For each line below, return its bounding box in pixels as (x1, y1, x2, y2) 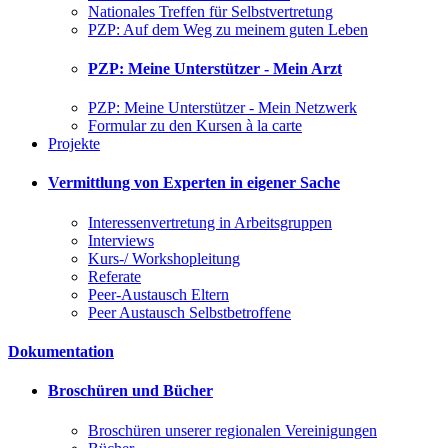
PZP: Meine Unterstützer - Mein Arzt (88, 59, 342, 77)
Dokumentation (8, 342, 114, 360)
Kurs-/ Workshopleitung (88, 249, 240, 267)
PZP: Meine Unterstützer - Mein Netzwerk (88, 99, 357, 117)
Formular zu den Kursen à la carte (88, 117, 302, 135)
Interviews (88, 231, 154, 249)
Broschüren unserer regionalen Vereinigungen (88, 421, 377, 439)
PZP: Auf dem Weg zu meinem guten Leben (88, 20, 368, 38)
